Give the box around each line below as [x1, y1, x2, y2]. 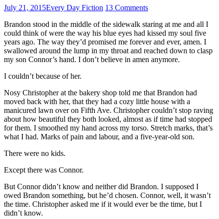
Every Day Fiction [46, 3, 103, 12]
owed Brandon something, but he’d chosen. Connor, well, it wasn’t [4, 191, 211, 199]
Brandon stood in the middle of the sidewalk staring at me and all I [4, 20, 208, 28]
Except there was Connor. [4, 165, 84, 174]
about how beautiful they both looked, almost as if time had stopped [4, 114, 212, 123]
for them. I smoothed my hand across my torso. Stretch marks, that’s [4, 123, 213, 132]
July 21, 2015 [4, 3, 46, 12]
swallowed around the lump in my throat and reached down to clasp [4, 46, 213, 55]
